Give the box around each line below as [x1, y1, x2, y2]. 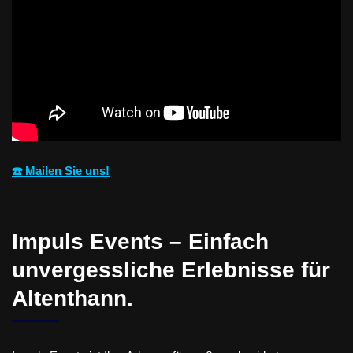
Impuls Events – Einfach [12, 229, 269, 254]
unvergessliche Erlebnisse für [12, 257, 330, 282]
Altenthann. [12, 285, 133, 310]
